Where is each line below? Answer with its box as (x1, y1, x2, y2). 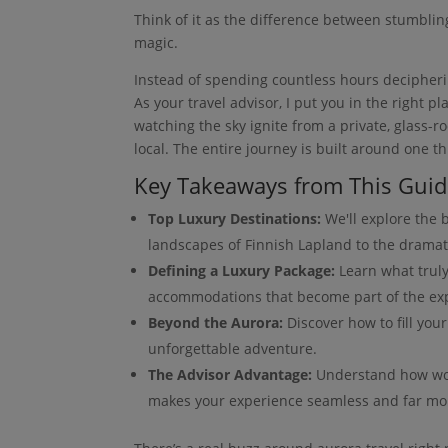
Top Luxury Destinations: (148, 209, 322, 229)
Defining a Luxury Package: (148, 261, 336, 281)
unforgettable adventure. (148, 339, 318, 359)
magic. (134, 33, 179, 53)
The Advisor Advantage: (148, 365, 313, 385)
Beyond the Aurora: (148, 313, 284, 333)
